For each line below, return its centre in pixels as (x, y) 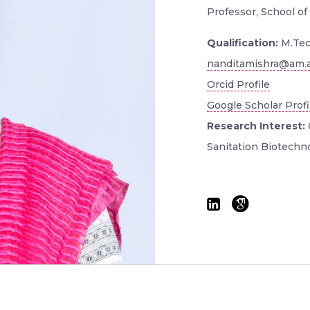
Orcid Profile (238, 84)
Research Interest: (257, 126)
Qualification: (243, 43)
